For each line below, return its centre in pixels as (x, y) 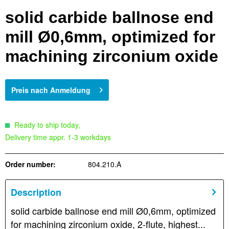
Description (36, 192)
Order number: (30, 164)
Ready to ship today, (46, 125)
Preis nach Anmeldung (51, 90)
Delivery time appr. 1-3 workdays (58, 137)
